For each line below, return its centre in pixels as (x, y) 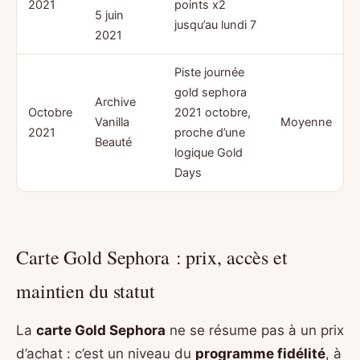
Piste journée (209, 73)
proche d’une (209, 133)
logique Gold (208, 153)
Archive (115, 102)
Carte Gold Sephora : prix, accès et (152, 258)
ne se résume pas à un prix (255, 331)
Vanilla (112, 123)
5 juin (109, 16)
